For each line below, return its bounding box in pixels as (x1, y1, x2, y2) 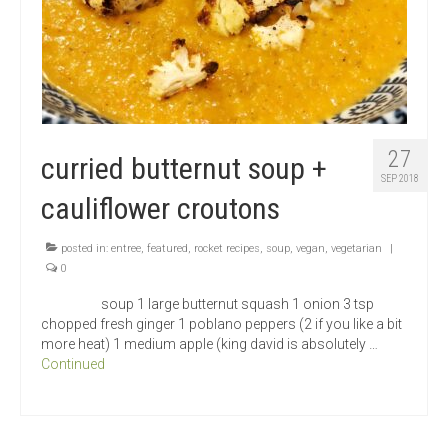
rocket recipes (194, 242, 260, 256)
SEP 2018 (381, 173, 419, 185)
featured (147, 242, 188, 256)
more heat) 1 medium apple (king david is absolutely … (41, 336, 378, 353)
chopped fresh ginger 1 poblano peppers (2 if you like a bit (41, 316, 402, 333)
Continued (41, 356, 105, 373)
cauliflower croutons (41, 191, 280, 227)
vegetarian (331, 242, 382, 256)
